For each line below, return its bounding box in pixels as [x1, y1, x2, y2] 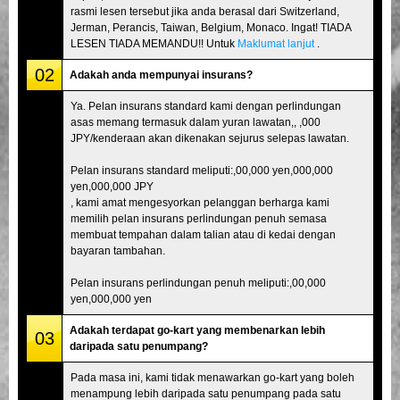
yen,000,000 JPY [71, 179, 154, 193]
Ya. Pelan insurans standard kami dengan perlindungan [71, 99, 341, 112]
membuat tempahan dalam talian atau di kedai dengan [71, 228, 336, 241]
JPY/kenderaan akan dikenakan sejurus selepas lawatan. [71, 131, 349, 145]
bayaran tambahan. [71, 244, 165, 257]
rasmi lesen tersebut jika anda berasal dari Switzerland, [71, 4, 339, 18]
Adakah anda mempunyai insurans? [70, 68, 253, 81]
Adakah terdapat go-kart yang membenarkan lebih [70, 323, 325, 337]
